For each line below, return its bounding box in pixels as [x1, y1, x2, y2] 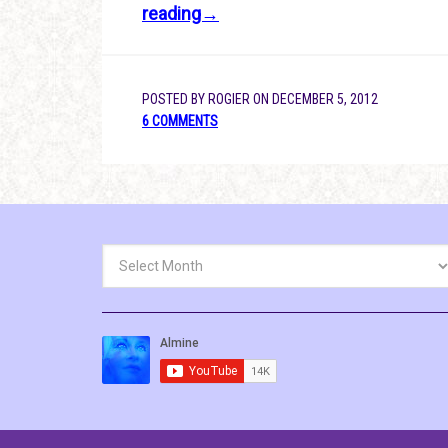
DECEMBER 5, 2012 [272, 91, 378, 107]
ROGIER [208, 91, 250, 107]
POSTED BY [142, 91, 208, 107]
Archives [101, 246, 156, 262]
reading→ [142, 3, 219, 24]
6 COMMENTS [142, 113, 218, 129]
